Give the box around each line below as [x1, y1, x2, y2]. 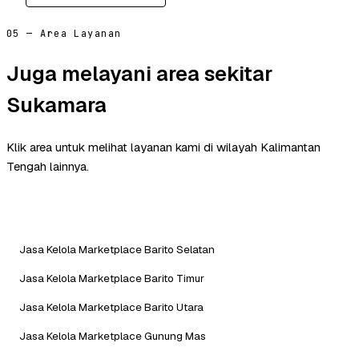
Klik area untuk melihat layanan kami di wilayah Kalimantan [6, 139, 321, 155]
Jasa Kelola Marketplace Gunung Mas [19, 328, 206, 343]
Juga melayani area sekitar [6, 59, 272, 87]
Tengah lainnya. [6, 158, 89, 174]
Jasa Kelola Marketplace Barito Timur [19, 270, 204, 285]
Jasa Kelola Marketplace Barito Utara [19, 299, 204, 314]
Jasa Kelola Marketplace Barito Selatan [19, 241, 215, 256]
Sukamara [6, 91, 107, 119]
